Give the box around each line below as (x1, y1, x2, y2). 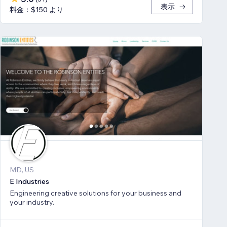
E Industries (10, 176, 49, 186)
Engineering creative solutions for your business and (10, 188, 181, 198)
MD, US (10, 165, 34, 174)
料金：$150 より (10, 5, 63, 15)
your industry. (10, 197, 54, 207)
